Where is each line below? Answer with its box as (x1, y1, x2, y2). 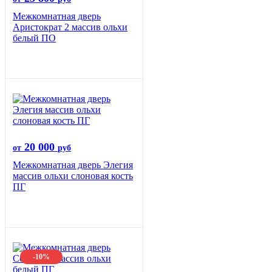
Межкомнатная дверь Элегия (13, 160, 133, 171)
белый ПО (13, 33, 56, 44)
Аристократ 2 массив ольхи (13, 22, 127, 33)
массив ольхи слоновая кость (13, 171, 133, 182)
